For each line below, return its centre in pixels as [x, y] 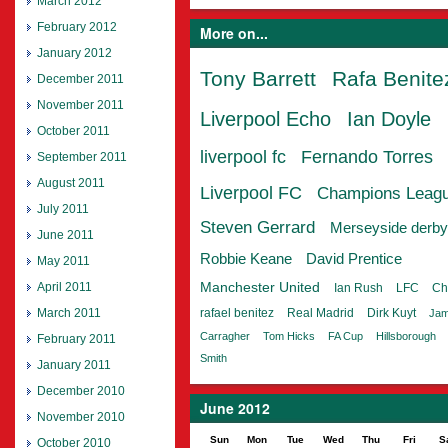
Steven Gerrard [257, 227]
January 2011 [74, 365]
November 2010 [81, 417]
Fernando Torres [367, 157]
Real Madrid [320, 313]
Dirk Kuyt [391, 313]
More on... [234, 33]
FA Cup [345, 336]
